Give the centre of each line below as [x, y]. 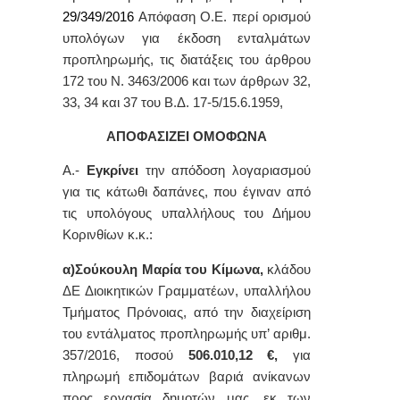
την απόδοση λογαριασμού [228, 171]
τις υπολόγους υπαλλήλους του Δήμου [187, 214]
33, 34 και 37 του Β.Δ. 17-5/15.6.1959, [173, 102]
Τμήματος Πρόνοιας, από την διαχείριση [187, 312]
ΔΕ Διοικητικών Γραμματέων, [153, 291]
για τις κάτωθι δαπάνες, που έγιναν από [187, 192]
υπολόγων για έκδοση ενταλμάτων [187, 38]
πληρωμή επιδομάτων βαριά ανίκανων [187, 376]
